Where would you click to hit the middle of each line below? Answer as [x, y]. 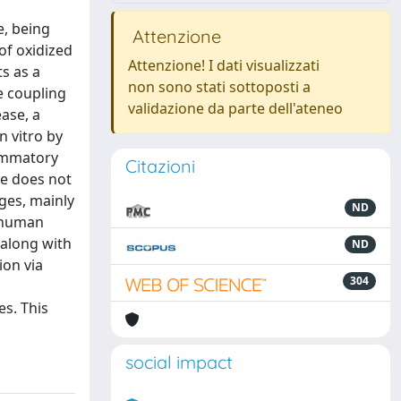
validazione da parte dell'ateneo [235, 108]
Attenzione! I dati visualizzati [224, 65]
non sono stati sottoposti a [219, 87]
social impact [179, 362]
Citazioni [160, 166]
